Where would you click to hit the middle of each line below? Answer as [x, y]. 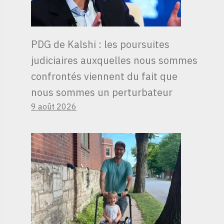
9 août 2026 [54, 106]
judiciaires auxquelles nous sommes [114, 60]
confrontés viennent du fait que [104, 76]
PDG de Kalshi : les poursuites [100, 44]
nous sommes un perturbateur [102, 92]
